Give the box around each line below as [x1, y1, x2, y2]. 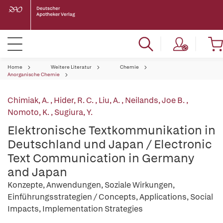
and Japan [7, 164, 67, 180]
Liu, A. [99, 95, 121, 106]
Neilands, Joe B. [125, 95, 186, 106]
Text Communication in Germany [7, 150, 194, 166]
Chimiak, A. [7, 95, 50, 106]
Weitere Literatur [51, 64, 92, 70]
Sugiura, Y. [54, 107, 93, 117]
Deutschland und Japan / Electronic [7, 136, 212, 152]
